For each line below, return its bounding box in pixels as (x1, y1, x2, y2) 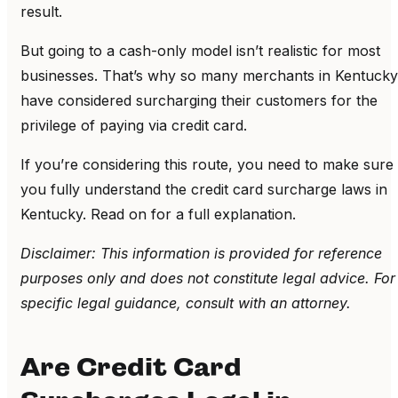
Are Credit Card (20, 352, 242, 382)
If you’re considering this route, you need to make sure (20, 155, 394, 173)
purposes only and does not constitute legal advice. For (20, 268, 395, 287)
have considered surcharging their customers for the (20, 91, 378, 109)
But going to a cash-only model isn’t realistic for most (20, 41, 380, 60)
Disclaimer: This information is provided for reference (20, 243, 382, 262)
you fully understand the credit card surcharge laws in (20, 179, 387, 198)
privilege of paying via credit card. (20, 115, 247, 134)
